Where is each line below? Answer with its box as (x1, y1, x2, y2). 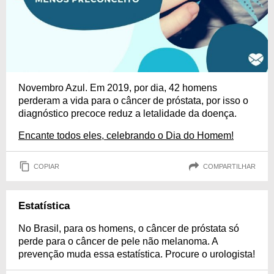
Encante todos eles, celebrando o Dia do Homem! (18, 130, 234, 141)
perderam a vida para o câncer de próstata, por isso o (18, 95, 248, 106)
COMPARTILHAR (203, 162, 256, 170)
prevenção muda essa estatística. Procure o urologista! (18, 249, 255, 259)
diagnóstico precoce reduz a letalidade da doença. (18, 108, 237, 119)
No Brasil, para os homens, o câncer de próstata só (18, 223, 239, 234)
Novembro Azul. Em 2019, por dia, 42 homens (18, 83, 217, 93)
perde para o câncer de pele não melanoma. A (18, 236, 218, 246)
